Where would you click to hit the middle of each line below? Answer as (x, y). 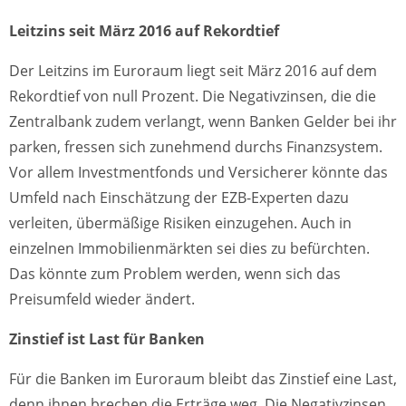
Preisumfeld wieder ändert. (102, 300)
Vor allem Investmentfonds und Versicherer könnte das (198, 173)
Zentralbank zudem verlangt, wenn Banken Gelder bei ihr (203, 122)
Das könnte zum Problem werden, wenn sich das (175, 274)
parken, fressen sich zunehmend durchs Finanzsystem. (196, 147)
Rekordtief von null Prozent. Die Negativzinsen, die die (193, 97)
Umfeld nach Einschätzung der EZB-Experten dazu (179, 198)
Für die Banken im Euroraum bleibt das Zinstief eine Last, (203, 379)
